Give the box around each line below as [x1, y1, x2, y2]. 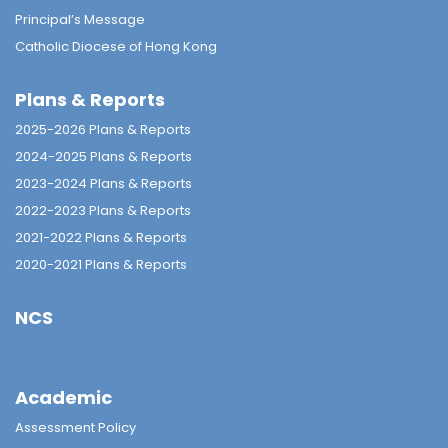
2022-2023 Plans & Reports [15, 201, 191, 220]
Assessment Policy [15, 418, 136, 437]
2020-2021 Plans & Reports [15, 255, 187, 274]
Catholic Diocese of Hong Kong [15, 37, 217, 56]
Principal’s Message [15, 10, 145, 29]
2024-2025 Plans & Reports [15, 147, 192, 166]
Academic [15, 385, 112, 410]
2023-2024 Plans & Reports [15, 174, 192, 193]
